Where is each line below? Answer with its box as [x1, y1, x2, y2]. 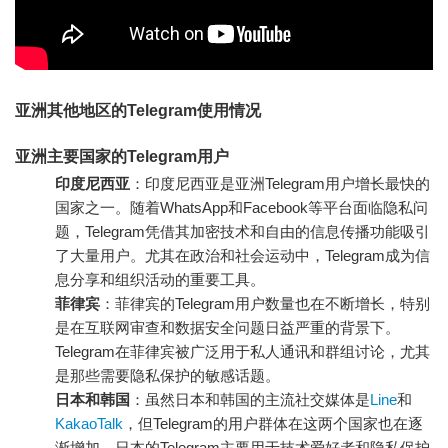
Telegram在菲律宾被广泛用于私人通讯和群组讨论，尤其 [55, 342, 430, 360]
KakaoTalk [55, 414, 123, 432]
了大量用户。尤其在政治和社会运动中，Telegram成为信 [55, 246, 430, 264]
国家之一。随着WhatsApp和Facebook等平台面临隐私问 [55, 198, 428, 216]
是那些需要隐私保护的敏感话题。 [55, 366, 280, 384]
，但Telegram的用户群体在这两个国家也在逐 [123, 414, 423, 432]
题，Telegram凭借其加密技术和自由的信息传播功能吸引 [55, 222, 430, 240]
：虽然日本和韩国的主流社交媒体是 [130, 390, 370, 408]
